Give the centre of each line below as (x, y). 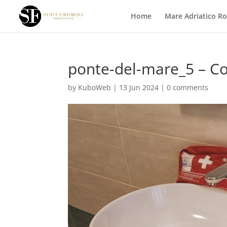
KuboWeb (95, 87)
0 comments (188, 87)
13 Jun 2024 (139, 87)
